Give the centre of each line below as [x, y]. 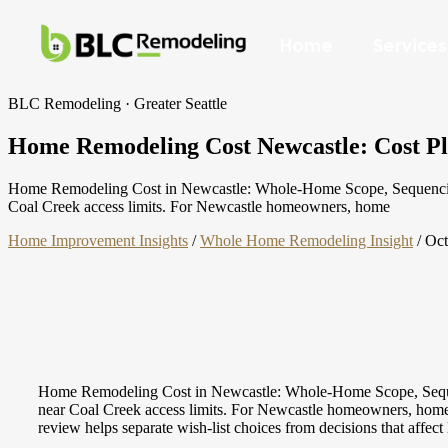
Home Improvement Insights [98, 240]
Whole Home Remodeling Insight [306, 240]
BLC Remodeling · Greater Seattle [117, 103]
